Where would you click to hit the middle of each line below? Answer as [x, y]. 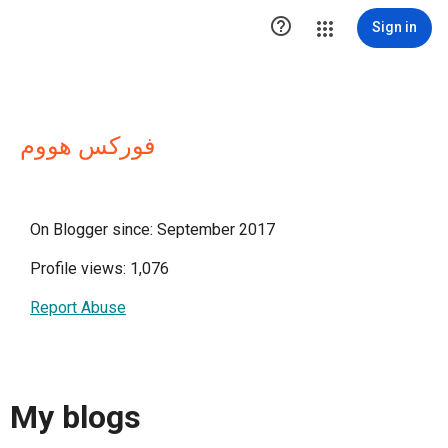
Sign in [394, 27]
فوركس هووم [87, 146]
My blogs [75, 417]
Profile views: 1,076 [99, 268]
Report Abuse [78, 307]
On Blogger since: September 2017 [152, 229]
